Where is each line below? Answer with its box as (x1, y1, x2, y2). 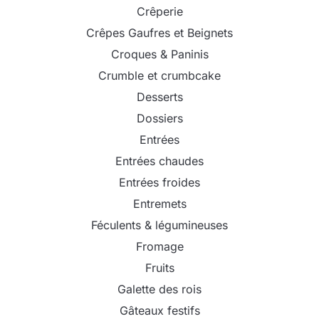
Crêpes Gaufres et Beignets (86, 25, 233, 40)
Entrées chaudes (115, 153, 204, 168)
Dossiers (136, 110, 183, 125)
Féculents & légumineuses (91, 217, 228, 232)
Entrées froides (119, 174, 200, 189)
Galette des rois (117, 281, 202, 296)
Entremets (132, 196, 187, 211)
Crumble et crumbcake (98, 68, 221, 83)
